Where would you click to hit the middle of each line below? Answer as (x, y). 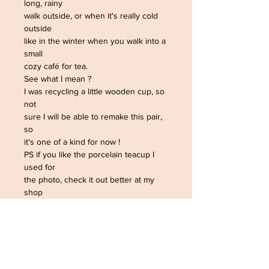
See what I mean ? (59, 79)
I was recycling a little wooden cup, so (94, 91)
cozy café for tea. (57, 66)
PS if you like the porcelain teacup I (89, 154)
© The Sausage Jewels (68, 217)
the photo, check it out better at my (89, 180)
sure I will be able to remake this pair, (93, 116)
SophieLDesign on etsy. (69, 205)
